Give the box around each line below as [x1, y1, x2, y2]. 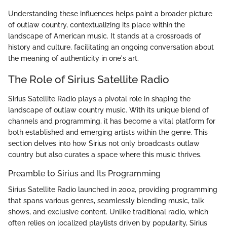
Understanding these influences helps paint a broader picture [8, 10, 212, 18]
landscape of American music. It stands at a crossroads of [8, 32, 201, 41]
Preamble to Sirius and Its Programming [8, 168, 161, 178]
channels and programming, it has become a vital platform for [8, 117, 215, 125]
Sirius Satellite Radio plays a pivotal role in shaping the [8, 94, 191, 103]
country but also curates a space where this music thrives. [8, 150, 202, 159]
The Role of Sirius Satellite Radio [8, 73, 169, 86]
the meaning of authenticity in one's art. [8, 54, 139, 63]
